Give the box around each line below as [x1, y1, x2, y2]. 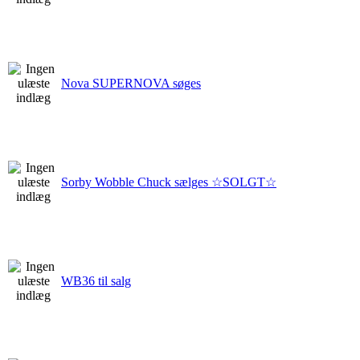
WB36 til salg [61, 273, 131, 288]
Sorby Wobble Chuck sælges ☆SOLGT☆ [61, 174, 276, 189]
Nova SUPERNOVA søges [61, 76, 201, 90]
